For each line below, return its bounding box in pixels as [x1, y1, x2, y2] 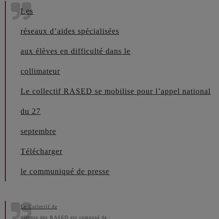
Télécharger [21, 147, 63, 155]
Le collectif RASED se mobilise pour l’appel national [21, 87, 211, 95]
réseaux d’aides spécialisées [21, 27, 119, 35]
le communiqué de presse [21, 167, 109, 175]
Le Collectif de [21, 204, 57, 209]
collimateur [21, 67, 60, 75]
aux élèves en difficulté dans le [21, 47, 131, 55]
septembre [21, 127, 56, 135]
